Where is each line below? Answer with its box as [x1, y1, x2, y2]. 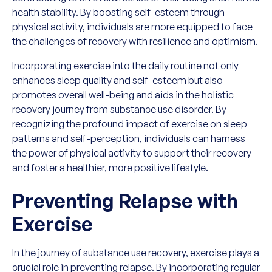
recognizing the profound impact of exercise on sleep [12, 118, 247, 130]
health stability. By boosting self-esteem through [12, 6, 225, 18]
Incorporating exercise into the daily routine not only [12, 59, 239, 72]
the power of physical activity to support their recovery [12, 147, 251, 159]
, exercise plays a [186, 246, 259, 259]
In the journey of [12, 246, 83, 259]
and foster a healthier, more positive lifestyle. [12, 161, 208, 174]
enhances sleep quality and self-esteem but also [12, 74, 223, 86]
